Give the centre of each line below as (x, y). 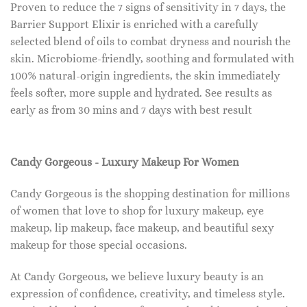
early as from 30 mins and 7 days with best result (131, 110)
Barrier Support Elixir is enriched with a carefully (134, 25)
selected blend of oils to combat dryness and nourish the (150, 42)
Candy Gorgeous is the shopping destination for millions (150, 194)
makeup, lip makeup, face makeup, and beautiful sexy (142, 228)
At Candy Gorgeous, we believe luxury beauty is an (137, 276)
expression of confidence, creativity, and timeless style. (148, 293)
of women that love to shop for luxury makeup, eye (137, 211)
